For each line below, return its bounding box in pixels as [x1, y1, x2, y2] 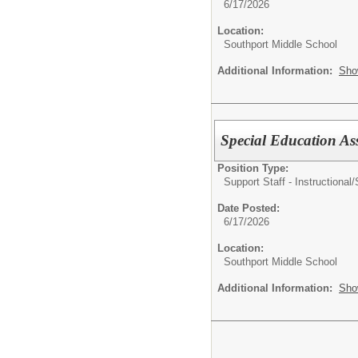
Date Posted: [217, 201, 280, 214]
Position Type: [217, 161, 288, 174]
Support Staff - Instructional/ [224, 175, 355, 188]
